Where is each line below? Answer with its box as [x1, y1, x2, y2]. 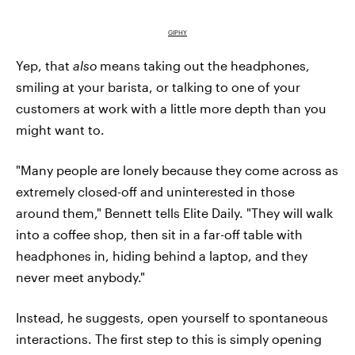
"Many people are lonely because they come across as [16, 162, 338, 177]
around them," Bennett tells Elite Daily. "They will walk [16, 204, 333, 220]
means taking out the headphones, [97, 57, 310, 73]
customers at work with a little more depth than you [16, 100, 326, 116]
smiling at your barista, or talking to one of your [16, 78, 300, 94]
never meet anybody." [16, 269, 145, 284]
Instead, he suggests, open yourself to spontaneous [16, 309, 328, 325]
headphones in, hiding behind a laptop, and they [16, 247, 307, 263]
